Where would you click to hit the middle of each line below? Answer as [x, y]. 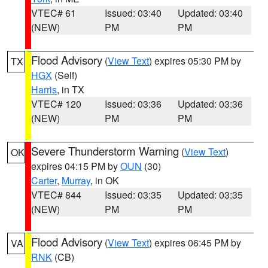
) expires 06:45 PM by [195, 243]
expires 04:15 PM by [76, 166]
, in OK [105, 180]
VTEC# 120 [56, 104]
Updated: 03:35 [211, 195]
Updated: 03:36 [211, 104]
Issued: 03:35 [133, 195]
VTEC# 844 [56, 195]
